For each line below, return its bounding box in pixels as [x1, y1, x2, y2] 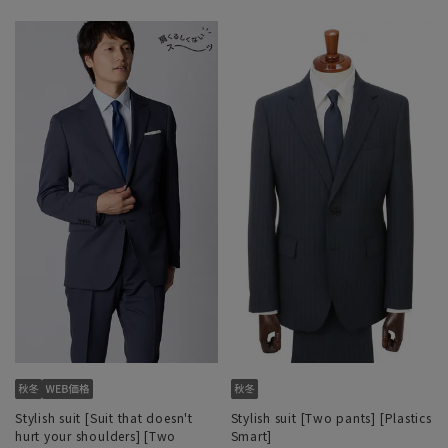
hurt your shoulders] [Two [15, 426, 177, 444]
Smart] [230, 426, 273, 444]
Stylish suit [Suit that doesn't [15, 408, 193, 426]
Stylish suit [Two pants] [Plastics [230, 408, 432, 426]
